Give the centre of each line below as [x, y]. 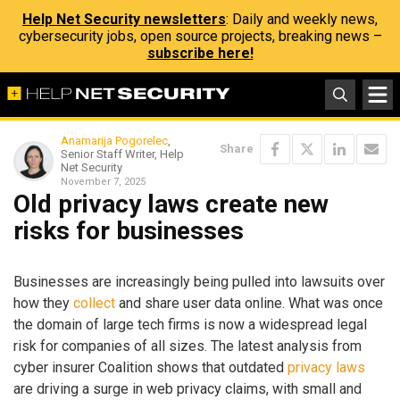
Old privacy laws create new [171, 204]
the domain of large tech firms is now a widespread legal [190, 324]
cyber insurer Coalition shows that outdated [150, 367]
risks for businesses [129, 231]
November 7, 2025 [103, 182]
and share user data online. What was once [249, 303]
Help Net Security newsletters [124, 19]
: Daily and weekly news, [302, 19]
